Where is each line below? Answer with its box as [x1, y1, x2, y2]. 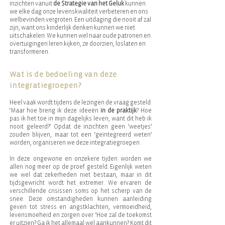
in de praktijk [100, 107, 137, 114]
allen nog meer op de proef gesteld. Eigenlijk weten [10, 163, 152, 170]
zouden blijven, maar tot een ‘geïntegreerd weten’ [10, 131, 152, 138]
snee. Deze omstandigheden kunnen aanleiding [10, 195, 152, 202]
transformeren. [10, 48, 49, 55]
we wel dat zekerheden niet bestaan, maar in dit [10, 171, 152, 178]
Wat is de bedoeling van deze [10, 70, 117, 79]
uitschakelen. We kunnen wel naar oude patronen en [10, 32, 151, 39]
